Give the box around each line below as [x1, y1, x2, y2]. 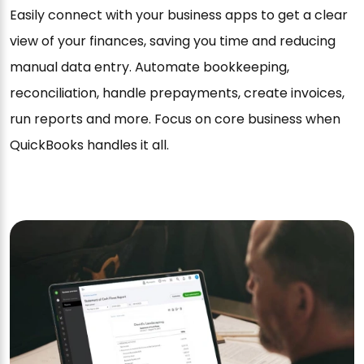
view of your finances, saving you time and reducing [10, 32, 336, 51]
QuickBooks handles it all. [10, 136, 169, 155]
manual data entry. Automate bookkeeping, [10, 58, 289, 77]
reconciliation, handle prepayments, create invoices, [10, 84, 344, 103]
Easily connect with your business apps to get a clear [10, 6, 348, 25]
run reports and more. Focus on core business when [10, 110, 340, 129]
